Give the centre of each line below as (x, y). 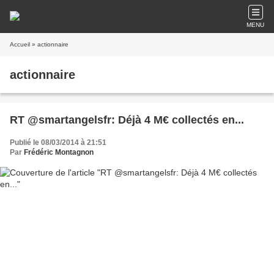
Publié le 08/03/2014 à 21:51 (58, 143)
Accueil (20, 44)
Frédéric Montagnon (59, 152)
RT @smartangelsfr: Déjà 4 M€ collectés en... (127, 120)
